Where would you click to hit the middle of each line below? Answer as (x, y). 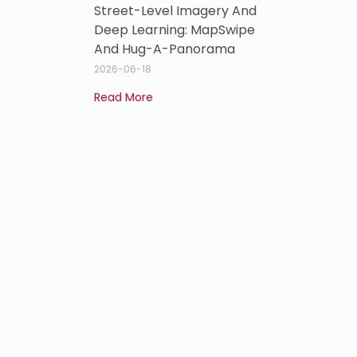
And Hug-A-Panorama (165, 49)
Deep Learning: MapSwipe (175, 29)
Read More (124, 97)
